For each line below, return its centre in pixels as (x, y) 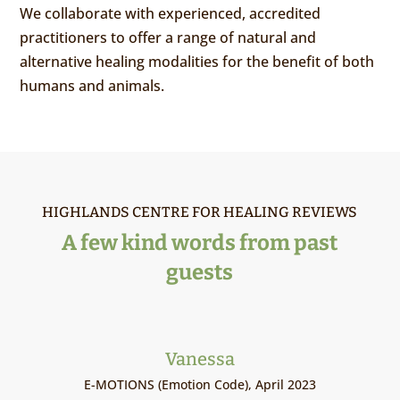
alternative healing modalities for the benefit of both (197, 62)
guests (200, 273)
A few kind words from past (200, 243)
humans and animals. (92, 86)
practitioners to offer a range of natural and (168, 38)
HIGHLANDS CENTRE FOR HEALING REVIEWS (200, 212)
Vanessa (200, 359)
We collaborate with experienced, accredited (171, 14)
